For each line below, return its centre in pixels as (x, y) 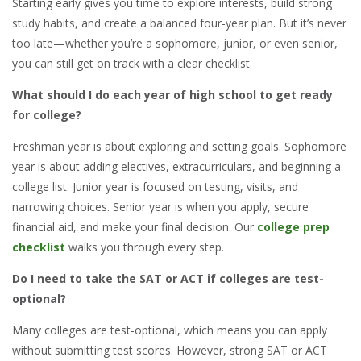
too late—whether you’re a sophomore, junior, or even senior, (175, 43)
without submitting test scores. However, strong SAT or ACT (170, 350)
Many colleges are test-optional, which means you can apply (170, 330)
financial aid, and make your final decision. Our (135, 226)
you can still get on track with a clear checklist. (132, 63)
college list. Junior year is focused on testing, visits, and (155, 186)
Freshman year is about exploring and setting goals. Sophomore (179, 146)
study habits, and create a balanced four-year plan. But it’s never (179, 23)
